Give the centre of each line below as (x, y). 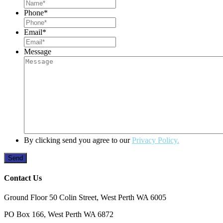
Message (38, 51)
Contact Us (23, 178)
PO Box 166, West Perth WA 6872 (59, 215)
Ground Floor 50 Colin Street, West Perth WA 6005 (85, 198)
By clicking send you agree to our (78, 140)
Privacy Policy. (156, 140)
